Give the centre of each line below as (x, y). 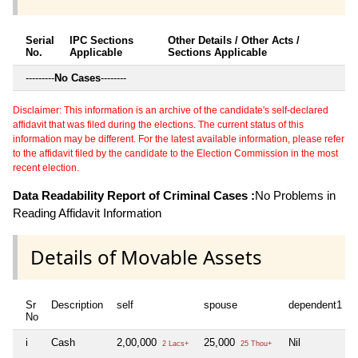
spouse (221, 304)
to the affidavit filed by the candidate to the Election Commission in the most (175, 153)
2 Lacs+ (174, 343)
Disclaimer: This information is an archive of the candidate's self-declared (171, 110)
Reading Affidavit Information (87, 213)
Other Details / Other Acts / (234, 40)
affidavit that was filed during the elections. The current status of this (158, 124)
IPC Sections (101, 40)
